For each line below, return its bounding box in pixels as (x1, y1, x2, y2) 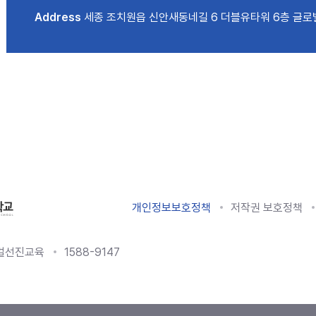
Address (35, 10, 81, 24)
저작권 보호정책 (231, 200, 303, 214)
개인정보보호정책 (132, 200, 211, 214)
